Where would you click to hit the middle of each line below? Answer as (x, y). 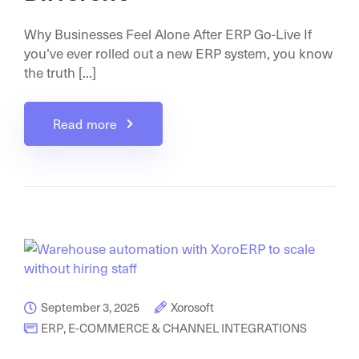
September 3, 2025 (90, 307)
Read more (85, 123)
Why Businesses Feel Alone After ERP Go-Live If (168, 33)
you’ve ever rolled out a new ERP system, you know (178, 52)
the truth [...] (60, 72)
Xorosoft (192, 307)
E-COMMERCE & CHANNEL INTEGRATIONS (188, 327)
